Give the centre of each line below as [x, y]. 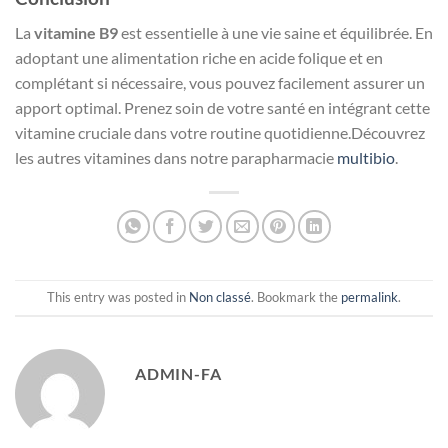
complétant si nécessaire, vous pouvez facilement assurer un [220, 82]
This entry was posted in [118, 297]
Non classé [220, 297]
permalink [369, 297]
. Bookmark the [296, 297]
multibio [364, 157]
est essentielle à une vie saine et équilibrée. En [275, 32]
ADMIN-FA [178, 373]
